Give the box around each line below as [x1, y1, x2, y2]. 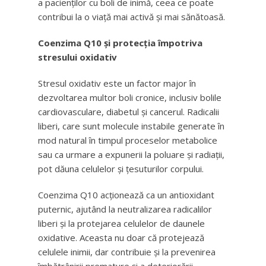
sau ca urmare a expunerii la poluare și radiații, [38, 148, 224, 160]
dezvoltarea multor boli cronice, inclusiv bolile [38, 91, 221, 103]
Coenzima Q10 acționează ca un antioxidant [38, 189, 214, 201]
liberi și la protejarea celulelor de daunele [38, 217, 205, 229]
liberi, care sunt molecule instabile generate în [38, 120, 224, 132]
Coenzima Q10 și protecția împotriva [38, 37, 202, 49]
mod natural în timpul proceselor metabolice [38, 134, 217, 146]
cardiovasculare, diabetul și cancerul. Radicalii [38, 106, 219, 118]
